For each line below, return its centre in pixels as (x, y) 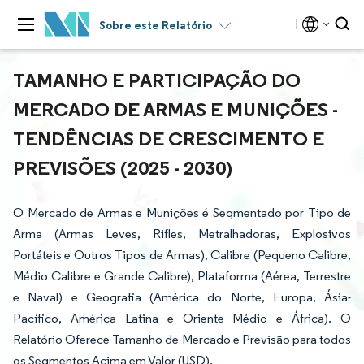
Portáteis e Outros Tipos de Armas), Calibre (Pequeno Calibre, (182, 255)
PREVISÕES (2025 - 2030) (123, 167)
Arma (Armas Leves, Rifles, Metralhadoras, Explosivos (182, 234)
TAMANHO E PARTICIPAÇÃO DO (157, 80)
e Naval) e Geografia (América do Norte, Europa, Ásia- (182, 297)
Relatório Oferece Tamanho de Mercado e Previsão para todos (182, 339)
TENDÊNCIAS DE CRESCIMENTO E (169, 138)
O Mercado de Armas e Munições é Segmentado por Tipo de (182, 212)
